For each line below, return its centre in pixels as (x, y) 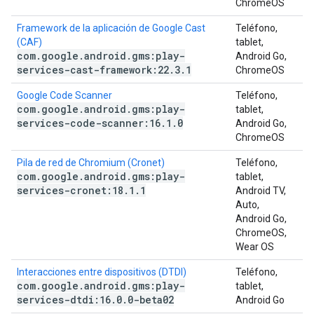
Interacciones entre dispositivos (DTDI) (102, 272)
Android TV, (261, 191)
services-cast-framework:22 (93, 70)
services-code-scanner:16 (89, 123)
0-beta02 (151, 300)
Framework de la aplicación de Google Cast (111, 28)
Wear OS (255, 247)
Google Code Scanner (64, 95)
